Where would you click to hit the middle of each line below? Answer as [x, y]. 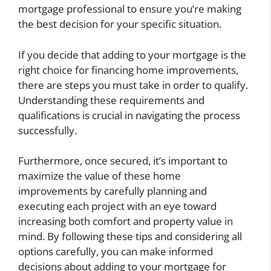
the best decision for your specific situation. [120, 24]
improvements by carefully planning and [113, 191]
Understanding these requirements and [111, 100]
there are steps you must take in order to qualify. [133, 85]
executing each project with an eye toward [117, 206]
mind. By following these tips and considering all [130, 237]
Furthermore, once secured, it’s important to [123, 161]
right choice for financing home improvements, [128, 70]
